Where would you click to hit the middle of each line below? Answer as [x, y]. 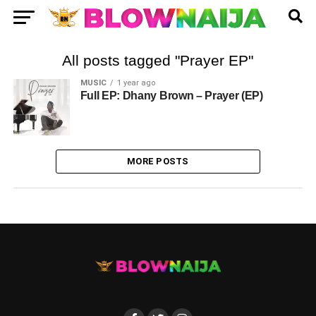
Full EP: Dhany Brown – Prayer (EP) [171, 96]
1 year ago [136, 83]
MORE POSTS [158, 161]
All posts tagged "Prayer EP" [158, 60]
